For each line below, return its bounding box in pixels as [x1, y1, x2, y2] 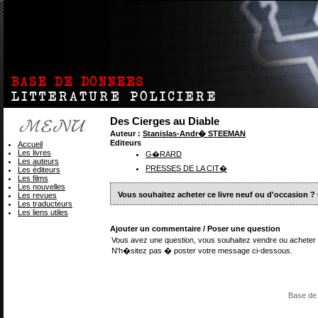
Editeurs [110, 138, 141, 147]
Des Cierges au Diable [110, 115, 219, 127]
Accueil [18, 140, 43, 148]
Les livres [18, 148, 51, 157]
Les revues [18, 191, 57, 199]
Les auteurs [18, 157, 59, 165]
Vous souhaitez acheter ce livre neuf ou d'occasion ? [118, 190, 315, 199]
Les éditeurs [18, 165, 60, 174]
